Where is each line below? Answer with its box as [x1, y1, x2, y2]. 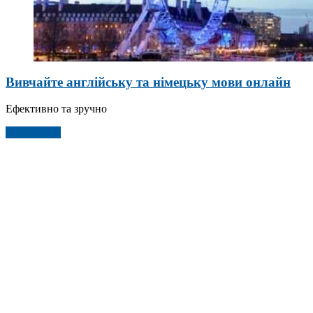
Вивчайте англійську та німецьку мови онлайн [6, 74, 291, 89]
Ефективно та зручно [6, 103, 107, 115]
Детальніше [6, 126, 61, 139]
